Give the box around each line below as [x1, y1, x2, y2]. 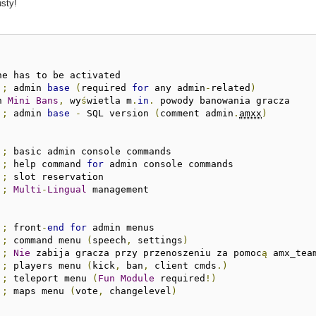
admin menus [87, 221, 155, 233]
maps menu [8, 285, 71, 296]
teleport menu [8, 272, 93, 284]
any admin [149, 82, 206, 93]
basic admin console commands [8, 145, 172, 157]
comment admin [160, 107, 234, 119]
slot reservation [8, 171, 104, 182]
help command [8, 158, 87, 169]
